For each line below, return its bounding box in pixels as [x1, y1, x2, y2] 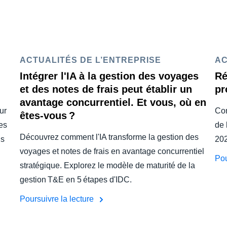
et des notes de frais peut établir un [20, 84, 192, 95]
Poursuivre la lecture [20, 195, 96, 203]
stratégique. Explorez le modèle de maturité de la [20, 161, 195, 170]
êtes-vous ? [20, 110, 75, 121]
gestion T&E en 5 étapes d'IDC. [20, 175, 132, 184]
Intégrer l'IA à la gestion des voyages [20, 70, 199, 82]
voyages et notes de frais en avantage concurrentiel [20, 147, 204, 156]
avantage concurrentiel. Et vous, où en [20, 97, 206, 108]
